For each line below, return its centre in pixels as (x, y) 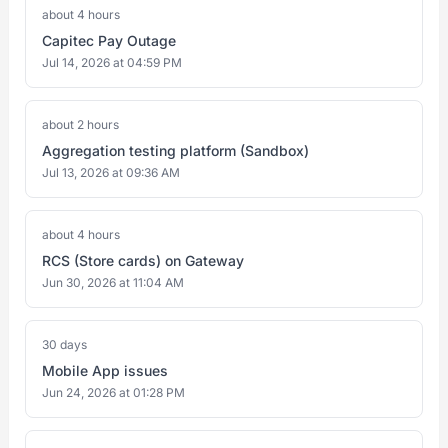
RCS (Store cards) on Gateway (143, 260)
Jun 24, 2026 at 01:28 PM (113, 392)
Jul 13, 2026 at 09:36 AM (111, 172)
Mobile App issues (105, 370)
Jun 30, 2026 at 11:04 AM (113, 282)
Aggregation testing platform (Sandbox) (175, 150)
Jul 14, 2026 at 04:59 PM (112, 62)
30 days (64, 344)
